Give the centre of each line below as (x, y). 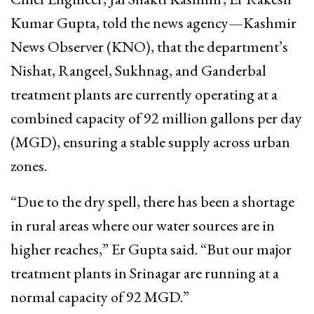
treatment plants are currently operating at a (144, 95)
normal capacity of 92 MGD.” (100, 297)
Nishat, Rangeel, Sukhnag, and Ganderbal (138, 71)
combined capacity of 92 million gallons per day (156, 118)
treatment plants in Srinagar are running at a (145, 273)
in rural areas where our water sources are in (143, 226)
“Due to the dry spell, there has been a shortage (152, 202)
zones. (29, 166)
